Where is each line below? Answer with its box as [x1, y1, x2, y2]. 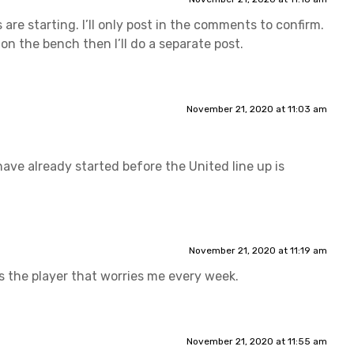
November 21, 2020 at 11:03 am [186, 103, 327, 115]
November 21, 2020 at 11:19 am [188, 244, 327, 256]
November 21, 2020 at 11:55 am [186, 335, 327, 347]
